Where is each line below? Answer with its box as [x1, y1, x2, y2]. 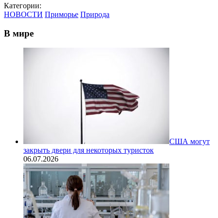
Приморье [45, 10, 78, 18]
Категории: [4, 1, 41, 10]
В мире [4, 28, 34, 38]
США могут [169, 137, 210, 146]
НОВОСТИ [4, 10, 43, 18]
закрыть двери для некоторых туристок [23, 146, 154, 155]
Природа [80, 10, 109, 18]
